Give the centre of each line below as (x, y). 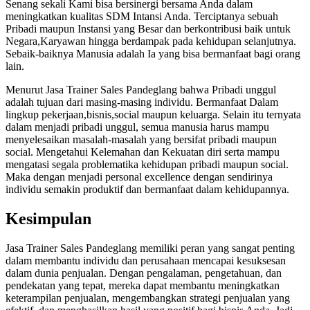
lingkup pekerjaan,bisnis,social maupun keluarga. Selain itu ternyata (153, 114)
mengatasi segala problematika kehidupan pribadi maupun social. (147, 164)
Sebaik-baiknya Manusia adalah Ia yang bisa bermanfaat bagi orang (153, 53)
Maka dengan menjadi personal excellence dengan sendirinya (139, 176)
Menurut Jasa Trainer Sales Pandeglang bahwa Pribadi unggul (141, 89)
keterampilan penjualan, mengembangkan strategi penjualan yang (148, 298)
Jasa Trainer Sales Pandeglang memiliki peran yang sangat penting (150, 248)
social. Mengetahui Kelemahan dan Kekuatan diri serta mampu (143, 152)
